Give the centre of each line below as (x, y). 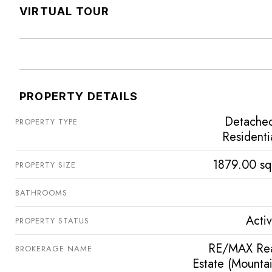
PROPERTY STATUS (52, 220)
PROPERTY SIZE (46, 165)
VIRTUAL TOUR (65, 11)
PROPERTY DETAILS (79, 96)
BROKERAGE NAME (54, 248)
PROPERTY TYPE (46, 121)
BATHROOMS (41, 192)
